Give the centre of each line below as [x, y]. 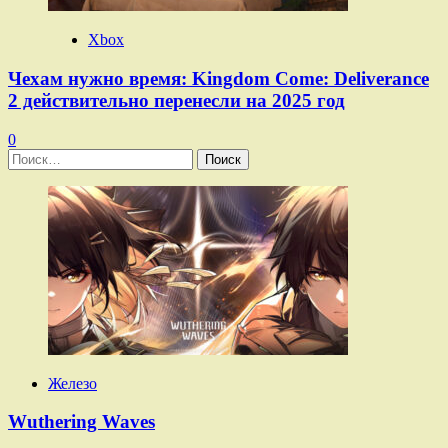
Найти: [31, 156]
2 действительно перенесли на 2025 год [176, 100]
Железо [72, 383]
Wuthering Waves [81, 422]
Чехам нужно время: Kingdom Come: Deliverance [218, 78]
